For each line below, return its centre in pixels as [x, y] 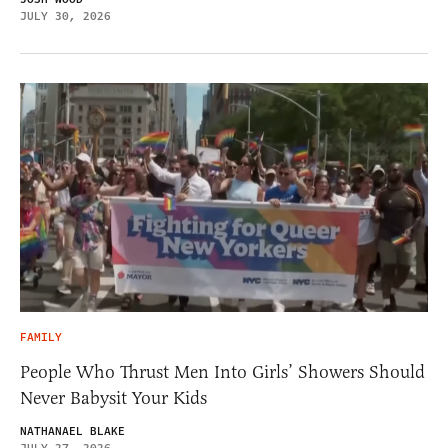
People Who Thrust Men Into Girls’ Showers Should [222, 372]
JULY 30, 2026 [65, 16]
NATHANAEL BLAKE [72, 432]
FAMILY [41, 338]
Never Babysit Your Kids [113, 398]
